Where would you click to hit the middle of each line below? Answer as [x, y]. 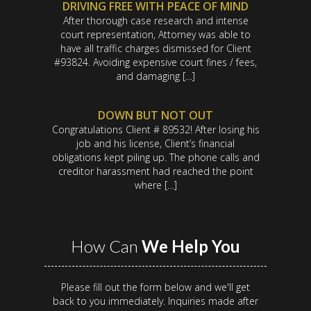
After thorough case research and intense [155, 21]
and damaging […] [155, 76]
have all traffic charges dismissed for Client [155, 49]
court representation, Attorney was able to [155, 35]
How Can [106, 246]
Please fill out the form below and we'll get [155, 287]
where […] [155, 185]
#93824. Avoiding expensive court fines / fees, [155, 62]
